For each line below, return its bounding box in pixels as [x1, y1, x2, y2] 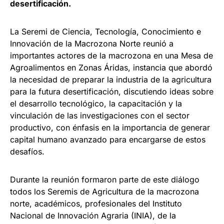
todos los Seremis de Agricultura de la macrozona [10, 186, 199, 197]
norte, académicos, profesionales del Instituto [10, 198, 182, 209]
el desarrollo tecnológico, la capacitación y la [10, 98, 182, 109]
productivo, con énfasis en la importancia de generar [10, 122, 210, 133]
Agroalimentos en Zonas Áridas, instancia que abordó [10, 62, 212, 73]
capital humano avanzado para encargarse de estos [10, 134, 205, 145]
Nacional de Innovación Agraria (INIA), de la [10, 210, 176, 221]
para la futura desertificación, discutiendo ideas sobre [10, 86, 213, 97]
